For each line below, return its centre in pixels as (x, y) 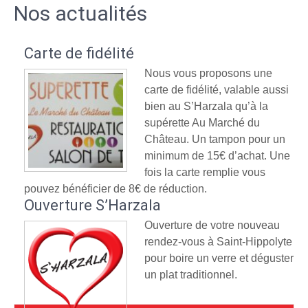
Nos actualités (80, 13)
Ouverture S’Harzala (92, 205)
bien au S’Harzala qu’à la (206, 106)
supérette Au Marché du (202, 123)
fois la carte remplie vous (205, 172)
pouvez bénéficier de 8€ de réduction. (115, 189)
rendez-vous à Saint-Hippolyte (218, 242)
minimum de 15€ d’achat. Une (217, 156)
